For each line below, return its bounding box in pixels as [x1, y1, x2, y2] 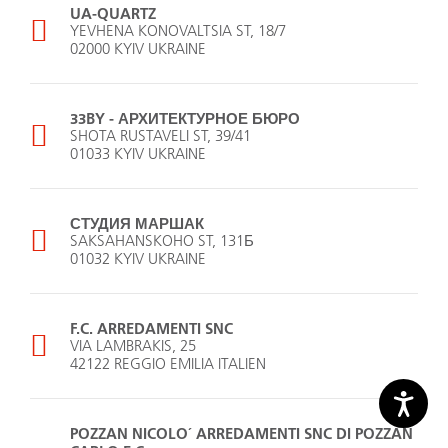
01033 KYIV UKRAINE [70, 144, 206, 164]
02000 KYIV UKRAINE [70, 39, 206, 59]
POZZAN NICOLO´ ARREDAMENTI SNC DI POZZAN [70, 423, 413, 444]
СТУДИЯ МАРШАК [70, 213, 204, 234]
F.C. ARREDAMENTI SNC [70, 318, 233, 339]
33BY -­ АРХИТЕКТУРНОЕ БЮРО [70, 108, 300, 129]
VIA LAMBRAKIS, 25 [70, 336, 196, 356]
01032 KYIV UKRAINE [70, 249, 206, 269]
